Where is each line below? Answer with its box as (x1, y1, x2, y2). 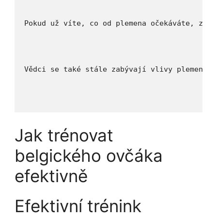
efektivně (15, 165, 88, 186)
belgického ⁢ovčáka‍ (15, 145, 163, 166)
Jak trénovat (15, 124, 113, 145)
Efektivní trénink (15, 195, 141, 216)
